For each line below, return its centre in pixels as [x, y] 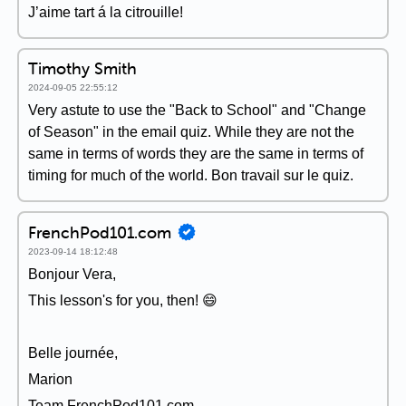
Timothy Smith [82, 68]
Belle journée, [73, 353]
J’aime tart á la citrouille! [106, 12]
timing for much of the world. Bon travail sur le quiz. [191, 175]
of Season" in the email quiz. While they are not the [191, 132]
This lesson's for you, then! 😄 [123, 300]
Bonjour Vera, [72, 274]
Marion [50, 379]
